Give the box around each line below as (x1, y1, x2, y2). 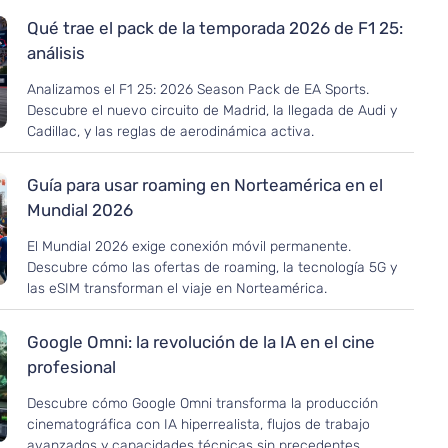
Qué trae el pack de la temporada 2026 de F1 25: (27, 18, 404, 39)
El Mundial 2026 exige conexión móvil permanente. (27, 238, 352, 256)
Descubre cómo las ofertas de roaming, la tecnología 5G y (27, 259, 398, 277)
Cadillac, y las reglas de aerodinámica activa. (27, 123, 315, 141)
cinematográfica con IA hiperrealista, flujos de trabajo (27, 416, 371, 434)
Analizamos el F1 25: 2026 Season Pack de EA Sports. (27, 81, 370, 99)
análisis (27, 43, 86, 64)
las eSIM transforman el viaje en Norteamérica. (27, 280, 328, 298)
